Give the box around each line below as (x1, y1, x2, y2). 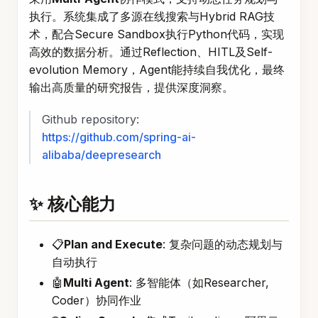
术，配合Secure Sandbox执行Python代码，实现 (29, 27, 284, 42)
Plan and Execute (64, 237, 163, 252)
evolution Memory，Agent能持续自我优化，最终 (29, 62, 285, 77)
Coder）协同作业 (52, 293, 141, 308)
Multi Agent (63, 275, 129, 290)
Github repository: (42, 112, 139, 127)
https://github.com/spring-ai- (42, 130, 196, 145)
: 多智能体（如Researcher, (129, 275, 269, 290)
